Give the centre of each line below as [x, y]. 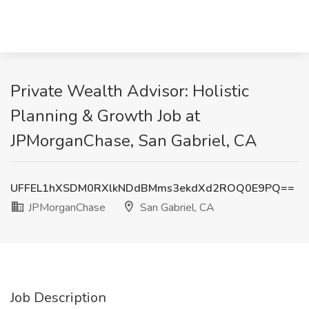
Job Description [58, 298]
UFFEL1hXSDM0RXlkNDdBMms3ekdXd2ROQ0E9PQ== [152, 188]
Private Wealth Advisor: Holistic [130, 91]
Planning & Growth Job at [105, 116]
